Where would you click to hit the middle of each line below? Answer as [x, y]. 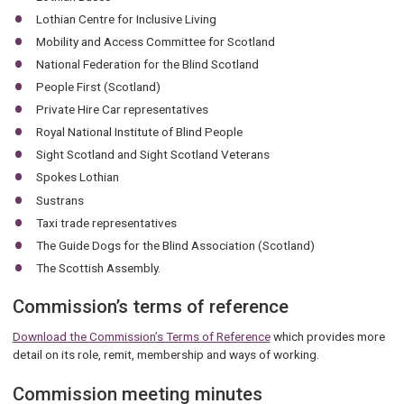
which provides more [327, 337]
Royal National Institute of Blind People [140, 132]
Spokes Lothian [79, 177]
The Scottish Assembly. [99, 267]
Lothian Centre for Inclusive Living [127, 18]
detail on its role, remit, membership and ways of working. [171, 355]
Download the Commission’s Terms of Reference [141, 337]
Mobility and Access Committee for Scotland [156, 41]
